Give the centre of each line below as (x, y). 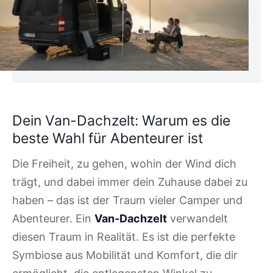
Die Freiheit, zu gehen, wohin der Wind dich (124, 164)
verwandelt (197, 219)
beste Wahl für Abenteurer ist (108, 138)
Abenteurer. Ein (53, 219)
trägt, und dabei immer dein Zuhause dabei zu (130, 182)
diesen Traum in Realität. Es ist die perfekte (124, 237)
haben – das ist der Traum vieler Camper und (127, 200)
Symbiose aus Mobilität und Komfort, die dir (125, 255)
